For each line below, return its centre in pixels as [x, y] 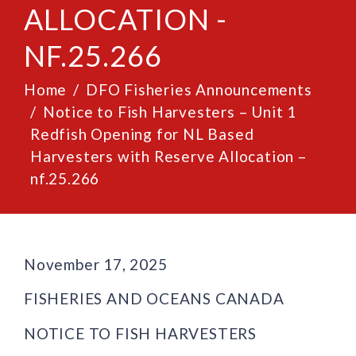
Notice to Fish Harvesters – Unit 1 [170, 111]
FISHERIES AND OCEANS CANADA [154, 298]
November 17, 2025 [96, 264]
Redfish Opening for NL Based [142, 133]
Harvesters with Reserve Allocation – [168, 156]
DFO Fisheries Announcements [199, 89]
